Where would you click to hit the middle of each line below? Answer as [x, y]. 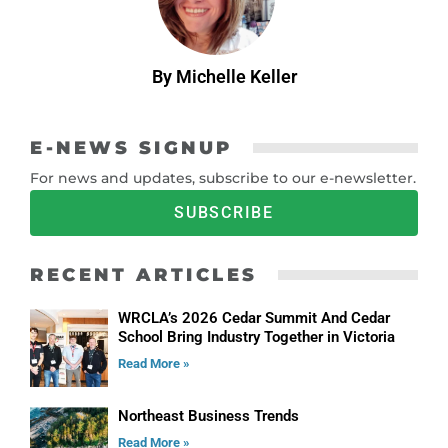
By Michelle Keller [224, 77]
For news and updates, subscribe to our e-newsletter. [223, 178]
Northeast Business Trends [208, 416]
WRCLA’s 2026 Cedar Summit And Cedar [253, 318]
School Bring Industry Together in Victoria [256, 337]
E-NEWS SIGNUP [131, 148]
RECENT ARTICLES [144, 275]
